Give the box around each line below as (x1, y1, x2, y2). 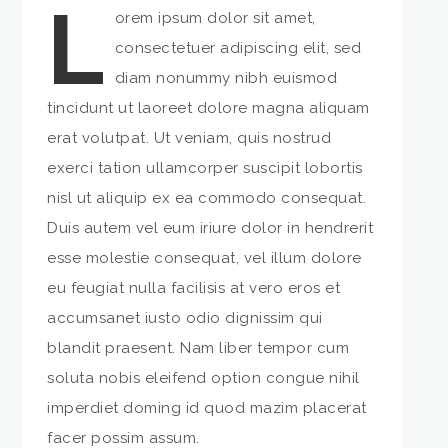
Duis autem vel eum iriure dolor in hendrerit (47, 218, 374, 237)
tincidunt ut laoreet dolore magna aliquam (47, 98, 370, 117)
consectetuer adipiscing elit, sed (114, 38, 362, 57)
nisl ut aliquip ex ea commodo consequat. (47, 188, 367, 207)
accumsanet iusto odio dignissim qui (47, 308, 323, 327)
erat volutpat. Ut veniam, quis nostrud (47, 128, 332, 147)
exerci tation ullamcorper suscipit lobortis (47, 158, 363, 177)
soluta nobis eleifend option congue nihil (47, 368, 360, 387)
